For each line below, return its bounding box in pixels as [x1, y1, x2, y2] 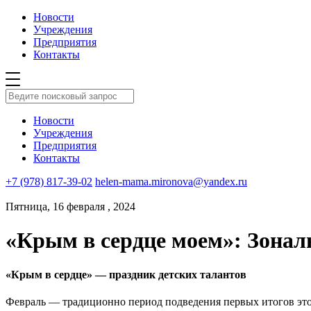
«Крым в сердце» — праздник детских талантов [6, 268, 246, 280]
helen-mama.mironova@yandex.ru [95, 176, 247, 187]
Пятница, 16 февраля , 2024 [6, 201, 135, 212]
